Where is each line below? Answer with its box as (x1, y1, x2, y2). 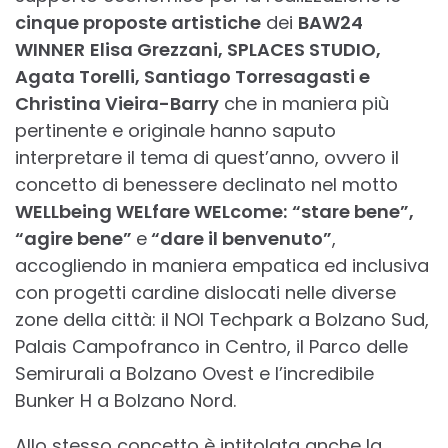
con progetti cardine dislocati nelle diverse (15, 280, 396, 306)
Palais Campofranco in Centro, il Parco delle (15, 334, 408, 360)
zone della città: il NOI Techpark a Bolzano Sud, (15, 307, 429, 333)
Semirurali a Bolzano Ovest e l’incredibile (15, 361, 374, 387)
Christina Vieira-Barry (15, 91, 219, 117)
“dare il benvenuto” (147, 226, 332, 252)
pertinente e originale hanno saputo (15, 118, 336, 144)
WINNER (15, 37, 85, 63)
